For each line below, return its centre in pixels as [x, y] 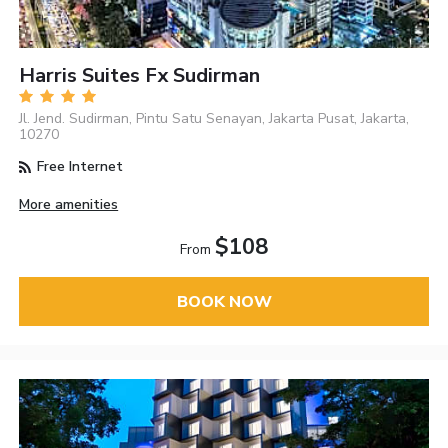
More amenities [69, 205]
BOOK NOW [224, 301]
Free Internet [78, 167]
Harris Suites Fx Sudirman [140, 76]
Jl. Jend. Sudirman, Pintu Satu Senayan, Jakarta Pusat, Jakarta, [214, 119]
